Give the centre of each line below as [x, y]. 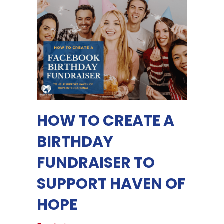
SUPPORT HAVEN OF [111, 184]
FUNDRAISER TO [96, 163]
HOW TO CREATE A [106, 121]
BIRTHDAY [75, 142]
